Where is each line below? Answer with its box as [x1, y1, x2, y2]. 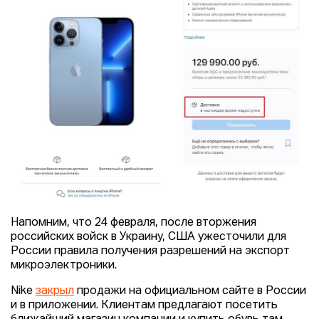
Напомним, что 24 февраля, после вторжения [11, 216, 256, 229]
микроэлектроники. [11, 259, 117, 271]
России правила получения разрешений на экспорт [11, 245, 290, 257]
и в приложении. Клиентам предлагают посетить [11, 299, 278, 311]
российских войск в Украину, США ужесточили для [11, 231, 286, 243]
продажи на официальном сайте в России [74, 285, 306, 297]
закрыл [36, 285, 74, 297]
